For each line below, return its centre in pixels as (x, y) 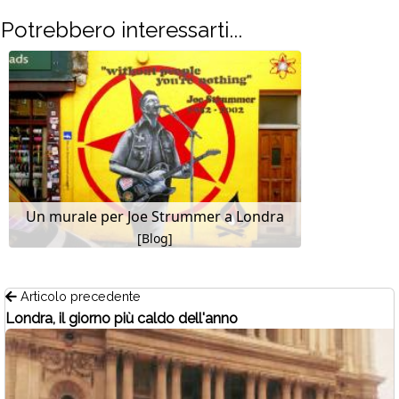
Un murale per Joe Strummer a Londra (155, 216)
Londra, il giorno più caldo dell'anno (122, 318)
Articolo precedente (79, 296)
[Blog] (155, 238)
